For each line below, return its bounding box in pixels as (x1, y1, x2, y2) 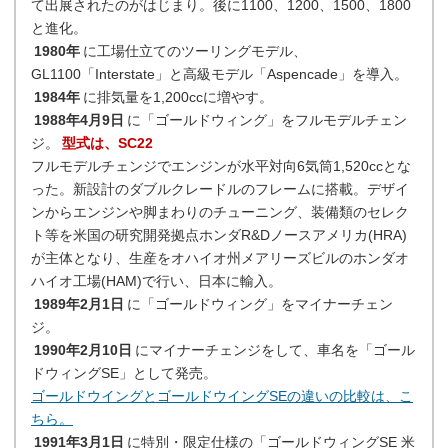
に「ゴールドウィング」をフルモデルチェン (126, 112, 407, 128)
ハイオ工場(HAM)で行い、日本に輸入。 (31, 273, 282, 289)
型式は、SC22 (61, 135, 153, 151)
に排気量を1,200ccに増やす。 (82, 89, 273, 105)
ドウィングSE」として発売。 (31, 365, 217, 381)
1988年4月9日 (33, 112, 124, 128)
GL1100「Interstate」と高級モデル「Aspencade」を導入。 (31, 66, 408, 82)
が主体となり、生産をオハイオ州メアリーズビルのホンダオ (31, 250, 409, 266)
